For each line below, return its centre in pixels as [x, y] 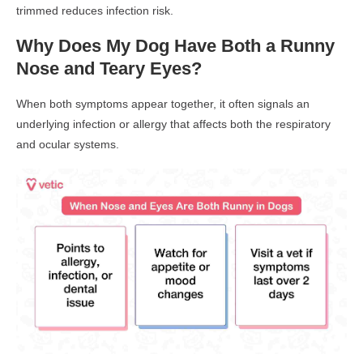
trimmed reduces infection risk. [95, 10]
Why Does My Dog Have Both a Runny [175, 45]
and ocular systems [66, 144]
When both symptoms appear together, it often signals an [163, 103]
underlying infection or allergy [92, 124]
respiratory [303, 124]
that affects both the [221, 124]
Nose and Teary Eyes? [109, 68]
